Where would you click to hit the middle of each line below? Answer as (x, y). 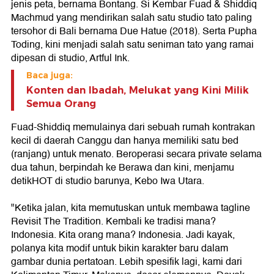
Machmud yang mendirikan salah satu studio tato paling (131, 18)
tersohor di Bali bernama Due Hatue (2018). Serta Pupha (134, 31)
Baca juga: (50, 75)
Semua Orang (61, 104)
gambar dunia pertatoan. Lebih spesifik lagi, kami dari (127, 262)
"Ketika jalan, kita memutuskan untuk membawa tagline (131, 208)
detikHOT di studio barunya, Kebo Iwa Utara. (108, 181)
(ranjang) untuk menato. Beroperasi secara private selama (136, 154)
